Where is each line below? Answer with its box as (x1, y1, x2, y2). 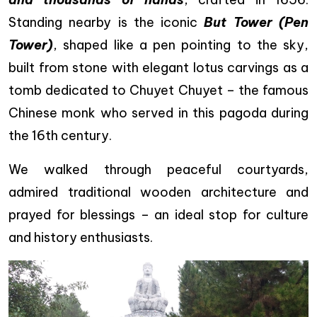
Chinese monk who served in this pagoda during (8, 104, 309, 121)
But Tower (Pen (204, 13, 309, 30)
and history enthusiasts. (8, 229, 153, 246)
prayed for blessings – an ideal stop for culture (8, 206, 309, 223)
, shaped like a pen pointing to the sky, (53, 36, 309, 53)
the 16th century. (8, 127, 112, 144)
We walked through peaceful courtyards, (8, 161, 309, 178)
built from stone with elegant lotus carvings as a (8, 59, 309, 76)
